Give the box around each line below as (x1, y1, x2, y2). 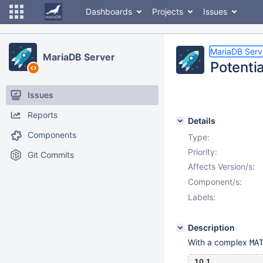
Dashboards (86, 6, 132, 16)
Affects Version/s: (188, 161, 255, 171)
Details (188, 116, 215, 126)
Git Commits (28, 150, 74, 160)
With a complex (188, 237, 249, 247)
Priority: (188, 147, 217, 157)
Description (188, 222, 235, 232)
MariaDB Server (43, 51, 115, 63)
